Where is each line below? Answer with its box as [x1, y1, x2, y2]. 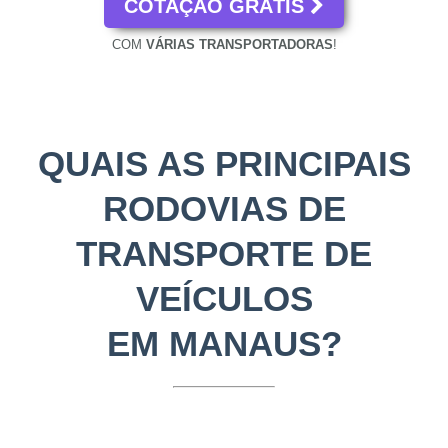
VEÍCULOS [135, 279, 313, 319]
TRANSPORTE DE [76, 234, 372, 274]
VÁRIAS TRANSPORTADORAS [145, 37, 333, 53]
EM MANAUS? [106, 324, 342, 364]
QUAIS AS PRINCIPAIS [37, 144, 411, 184]
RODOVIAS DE [102, 189, 346, 229]
